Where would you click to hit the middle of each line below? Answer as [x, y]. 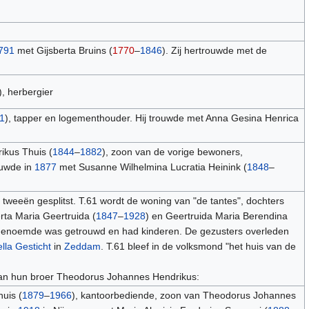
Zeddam [82, 247]
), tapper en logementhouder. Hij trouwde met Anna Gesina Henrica [151, 118]
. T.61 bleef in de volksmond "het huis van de [198, 247]
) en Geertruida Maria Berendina [216, 216]
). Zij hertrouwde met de [214, 51]
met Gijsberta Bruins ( [63, 51]
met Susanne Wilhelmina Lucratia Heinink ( [151, 167]
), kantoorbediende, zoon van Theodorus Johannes [183, 296]
